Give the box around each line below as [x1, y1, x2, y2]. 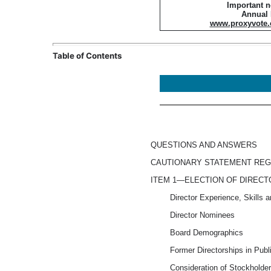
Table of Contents [53, 50, 122, 60]
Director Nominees [170, 210, 235, 220]
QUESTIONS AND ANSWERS [151, 140, 258, 149]
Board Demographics [170, 227, 244, 237]
